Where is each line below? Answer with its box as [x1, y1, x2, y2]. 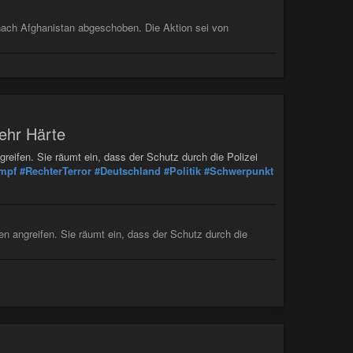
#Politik [164, 163, 201, 179]
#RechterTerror [20, 163, 91, 179]
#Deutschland [95, 163, 161, 179]
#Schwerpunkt [204, 163, 273, 179]
